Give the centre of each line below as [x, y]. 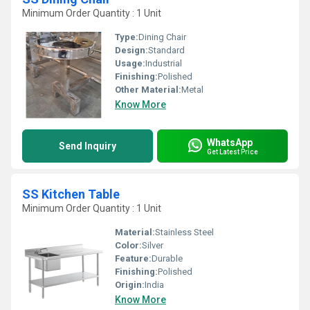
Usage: [130, 63]
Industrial [164, 63]
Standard [166, 50]
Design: [131, 50]
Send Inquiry [88, 146]
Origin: [130, 285]
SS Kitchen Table [71, 194]
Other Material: [148, 90]
